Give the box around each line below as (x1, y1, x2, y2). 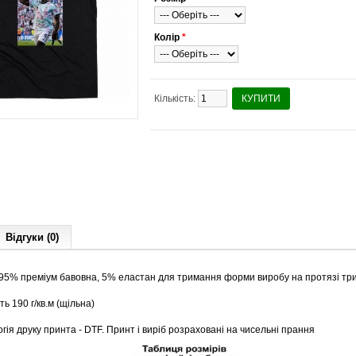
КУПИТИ (242, 93, 281, 104)
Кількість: (154, 93, 195, 104)
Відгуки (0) (6, 231, 59, 243)
